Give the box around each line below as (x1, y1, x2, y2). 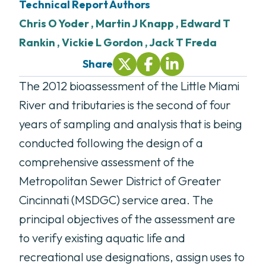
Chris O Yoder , (19, 17, 96, 30)
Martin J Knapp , (96, 17, 180, 30)
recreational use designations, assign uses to (19, 249, 245, 264)
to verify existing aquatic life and (19, 230, 185, 245)
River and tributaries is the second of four (19, 97, 231, 112)
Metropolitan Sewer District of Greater (19, 173, 221, 188)
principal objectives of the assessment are (19, 211, 235, 226)
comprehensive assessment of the (19, 154, 194, 169)
